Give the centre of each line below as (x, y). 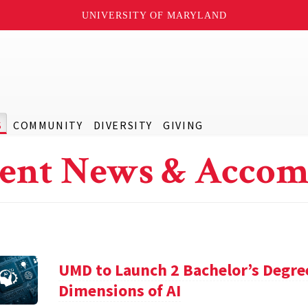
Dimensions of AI (120, 290)
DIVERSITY (123, 125)
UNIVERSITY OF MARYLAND (154, 15)
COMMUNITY (48, 125)
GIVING (183, 125)
